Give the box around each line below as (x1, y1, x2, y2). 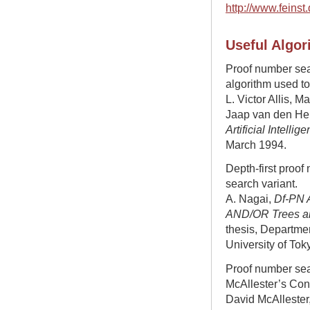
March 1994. (226, 138, 286, 152)
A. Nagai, (226, 192, 274, 206)
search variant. (226, 177, 298, 190)
